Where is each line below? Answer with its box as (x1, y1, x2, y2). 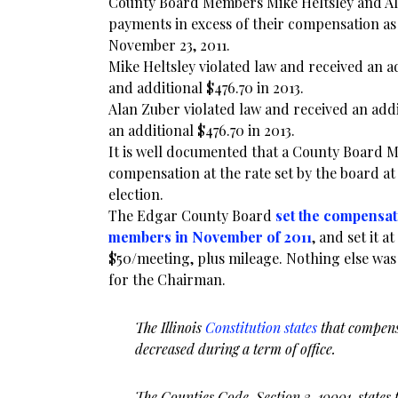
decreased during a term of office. (135, 339, 336, 358)
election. (108, 185, 163, 203)
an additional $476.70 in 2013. (108, 121, 295, 139)
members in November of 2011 (108, 227, 312, 246)
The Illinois (135, 318, 205, 337)
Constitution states (205, 318, 321, 337)
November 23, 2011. (108, 36, 230, 54)
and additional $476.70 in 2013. (108, 78, 304, 97)
